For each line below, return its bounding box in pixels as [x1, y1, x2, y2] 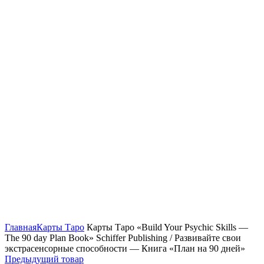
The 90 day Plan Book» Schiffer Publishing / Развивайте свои [5, 232, 241, 243]
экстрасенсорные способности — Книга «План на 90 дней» [5, 243, 245, 253]
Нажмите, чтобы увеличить [5, 211, 115, 222]
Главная [5, 222, 37, 232]
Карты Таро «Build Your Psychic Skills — [84, 222, 248, 232]
